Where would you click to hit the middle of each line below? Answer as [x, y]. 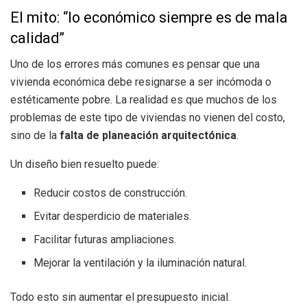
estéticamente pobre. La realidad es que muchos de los [144, 100]
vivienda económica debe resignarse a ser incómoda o [141, 82]
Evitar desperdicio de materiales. [113, 217]
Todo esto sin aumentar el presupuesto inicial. [120, 297]
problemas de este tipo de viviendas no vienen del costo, [148, 118]
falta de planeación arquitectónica [148, 136]
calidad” [37, 38]
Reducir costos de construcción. [111, 193]
